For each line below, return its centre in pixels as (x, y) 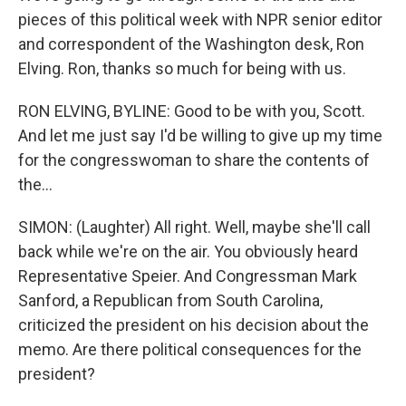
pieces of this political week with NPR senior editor (200, 19)
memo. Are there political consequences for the (190, 349)
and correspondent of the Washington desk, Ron (191, 44)
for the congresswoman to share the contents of (194, 160)
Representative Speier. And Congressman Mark (188, 276)
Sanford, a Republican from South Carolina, (170, 300)
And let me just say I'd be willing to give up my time (200, 135)
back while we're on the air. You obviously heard (188, 251)
